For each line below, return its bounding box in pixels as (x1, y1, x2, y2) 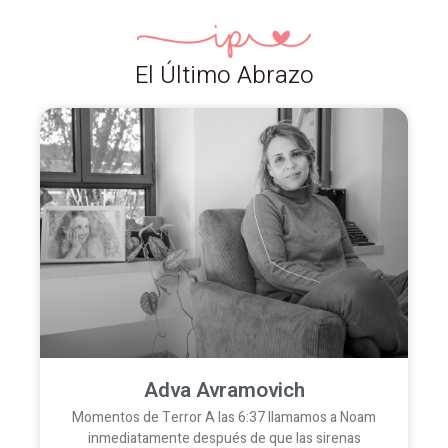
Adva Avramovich (143, 374, 305, 406)
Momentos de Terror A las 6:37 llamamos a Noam (72, 406, 376, 428)
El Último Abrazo (134, 57, 314, 93)
